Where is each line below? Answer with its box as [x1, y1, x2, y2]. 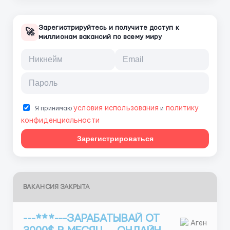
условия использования [73, 105, 159, 112]
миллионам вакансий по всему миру [39, 33, 162, 41]
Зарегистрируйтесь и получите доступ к [39, 24, 179, 31]
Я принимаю [33, 105, 74, 111]
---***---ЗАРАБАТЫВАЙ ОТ [23, 213, 160, 224]
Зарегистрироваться [76, 135, 154, 143]
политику [165, 105, 199, 112]
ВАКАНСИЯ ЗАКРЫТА [23, 184, 90, 190]
